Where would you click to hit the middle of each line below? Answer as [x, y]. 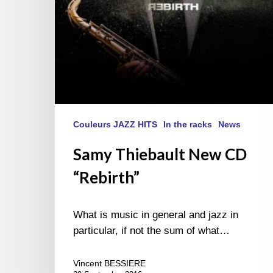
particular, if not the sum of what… [151, 231]
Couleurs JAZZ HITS [115, 125]
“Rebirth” [106, 178]
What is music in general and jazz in [156, 215]
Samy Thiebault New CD [160, 154]
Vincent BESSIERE [109, 264]
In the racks [188, 125]
